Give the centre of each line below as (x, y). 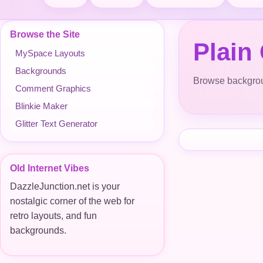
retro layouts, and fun (53, 216)
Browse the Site (45, 34)
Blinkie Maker (41, 106)
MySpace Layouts (50, 53)
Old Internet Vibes (50, 168)
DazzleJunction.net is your (65, 186)
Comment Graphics (53, 88)
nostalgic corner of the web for (72, 201)
